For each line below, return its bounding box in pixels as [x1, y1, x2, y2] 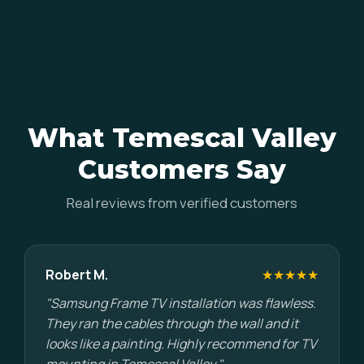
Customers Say [78, 154, 286, 185]
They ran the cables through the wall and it [45, 314, 298, 332]
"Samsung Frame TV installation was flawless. [45, 294, 316, 312]
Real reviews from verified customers [67, 193, 297, 212]
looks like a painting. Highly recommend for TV [45, 335, 317, 353]
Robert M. [45, 266, 108, 284]
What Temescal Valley [28, 122, 336, 154]
